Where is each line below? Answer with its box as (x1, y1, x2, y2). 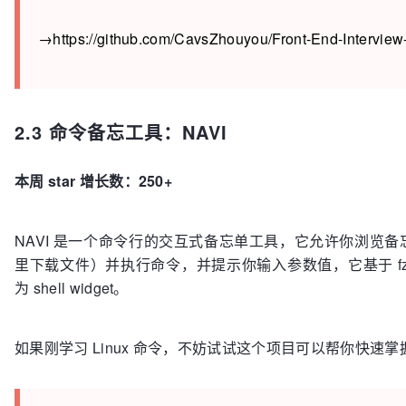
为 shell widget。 (14, 276, 129, 298)
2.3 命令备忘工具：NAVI (14, 118, 227, 145)
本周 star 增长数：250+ (14, 169, 173, 191)
